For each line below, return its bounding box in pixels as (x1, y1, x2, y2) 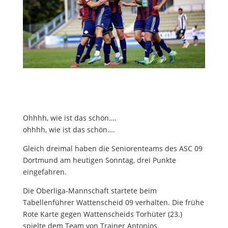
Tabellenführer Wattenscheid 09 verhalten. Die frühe (22, 197, 204, 208)
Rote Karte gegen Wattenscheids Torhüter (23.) (22, 209, 182, 219)
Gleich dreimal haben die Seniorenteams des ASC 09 (22, 144, 203, 154)
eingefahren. (22, 167, 67, 177)
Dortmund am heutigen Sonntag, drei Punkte (22, 155, 176, 165)
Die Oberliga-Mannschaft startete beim (22, 186, 157, 196)
